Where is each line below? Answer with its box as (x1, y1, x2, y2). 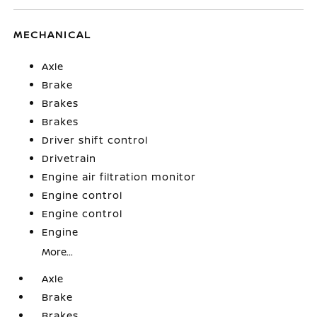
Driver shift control (42, 132, 149, 146)
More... (42, 244, 74, 258)
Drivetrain (42, 151, 97, 165)
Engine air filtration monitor (42, 169, 197, 183)
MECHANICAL (13, 27, 92, 41)
